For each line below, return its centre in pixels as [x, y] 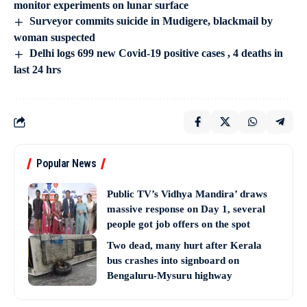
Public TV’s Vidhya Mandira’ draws [187, 194]
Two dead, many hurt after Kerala [184, 245]
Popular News [66, 164]
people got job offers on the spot [179, 224]
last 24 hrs [37, 70]
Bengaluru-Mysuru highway [170, 275]
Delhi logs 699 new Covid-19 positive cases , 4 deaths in [157, 53]
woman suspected [54, 38]
